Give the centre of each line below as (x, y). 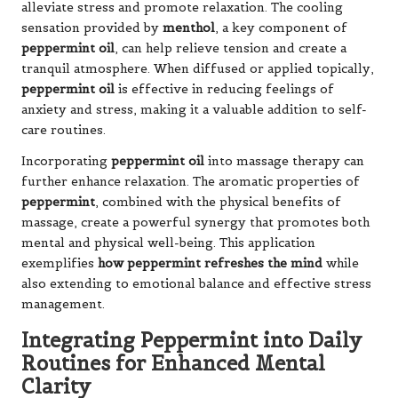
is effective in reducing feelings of (224, 89)
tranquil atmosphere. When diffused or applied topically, (198, 68)
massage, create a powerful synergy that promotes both (195, 222)
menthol (189, 28)
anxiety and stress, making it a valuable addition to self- (194, 109)
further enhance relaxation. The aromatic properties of (191, 181)
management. (63, 304)
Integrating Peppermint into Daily (192, 340)
